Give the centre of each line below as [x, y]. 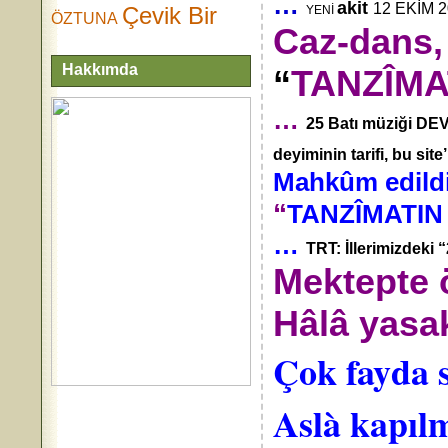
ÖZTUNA [85, 18]
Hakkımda [100, 69]
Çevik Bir [170, 15]
